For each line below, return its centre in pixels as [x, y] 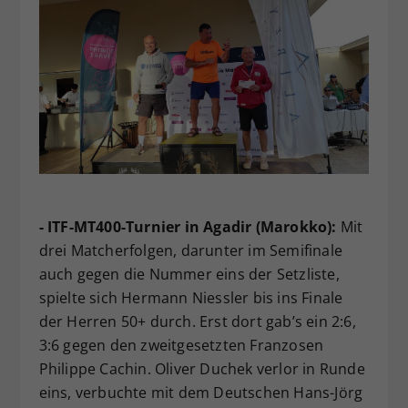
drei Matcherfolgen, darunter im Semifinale [190, 251]
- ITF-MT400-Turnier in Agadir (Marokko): [188, 227]
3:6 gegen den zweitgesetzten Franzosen [181, 346]
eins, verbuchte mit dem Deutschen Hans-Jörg [201, 393]
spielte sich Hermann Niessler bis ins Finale [191, 298]
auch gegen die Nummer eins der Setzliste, [189, 275]
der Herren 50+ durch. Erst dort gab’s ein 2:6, [197, 322]
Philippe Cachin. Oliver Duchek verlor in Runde [202, 369]
